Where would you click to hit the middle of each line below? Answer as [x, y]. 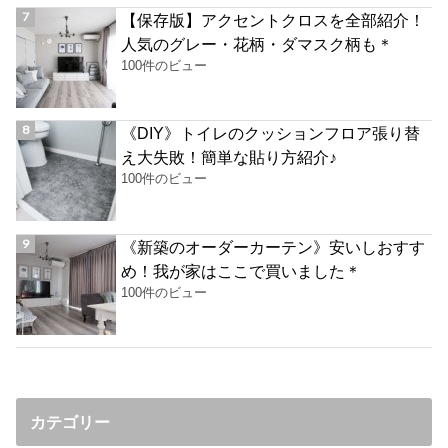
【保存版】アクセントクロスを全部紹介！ [273, 20]
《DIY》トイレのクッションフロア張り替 [271, 133]
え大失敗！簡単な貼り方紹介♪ [229, 157]
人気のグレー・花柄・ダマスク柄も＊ [257, 44]
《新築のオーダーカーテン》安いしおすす [273, 246]
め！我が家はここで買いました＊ [241, 270]
